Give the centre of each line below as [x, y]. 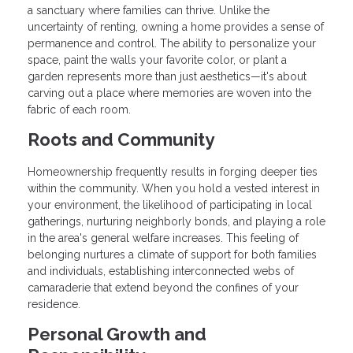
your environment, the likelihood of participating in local [170, 204]
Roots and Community [121, 139]
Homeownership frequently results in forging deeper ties [173, 171]
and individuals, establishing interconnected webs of [161, 271]
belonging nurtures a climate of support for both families [172, 254]
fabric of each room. [79, 109]
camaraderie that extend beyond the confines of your [163, 287]
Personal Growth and [117, 334]
